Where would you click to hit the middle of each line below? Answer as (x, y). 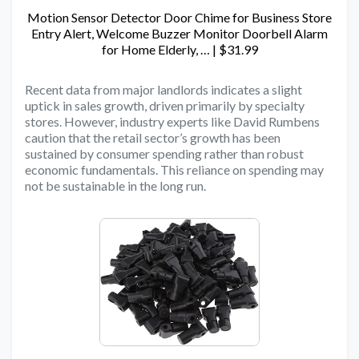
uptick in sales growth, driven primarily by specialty (165, 105)
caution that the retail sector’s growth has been (153, 137)
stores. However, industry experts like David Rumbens (172, 121)
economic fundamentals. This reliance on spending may (174, 169)
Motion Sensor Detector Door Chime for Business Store (179, 17)
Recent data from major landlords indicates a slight (163, 89)
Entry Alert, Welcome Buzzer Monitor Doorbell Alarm (179, 33)
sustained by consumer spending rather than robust (164, 153)
